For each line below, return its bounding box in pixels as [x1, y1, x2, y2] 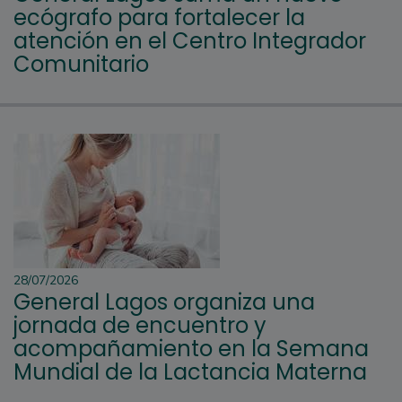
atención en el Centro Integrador [13, 26, 366, 57]
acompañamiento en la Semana [13, 334, 369, 364]
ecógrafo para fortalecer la [13, 3, 305, 33]
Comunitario [13, 49, 149, 80]
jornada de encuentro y [13, 310, 267, 341]
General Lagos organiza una [13, 287, 315, 318]
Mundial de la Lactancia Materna [13, 357, 367, 388]
